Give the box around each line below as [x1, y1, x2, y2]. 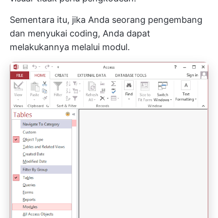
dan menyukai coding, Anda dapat [10, 28, 150, 39]
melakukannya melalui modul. [10, 42, 130, 53]
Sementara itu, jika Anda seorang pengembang [10, 15, 202, 25]
